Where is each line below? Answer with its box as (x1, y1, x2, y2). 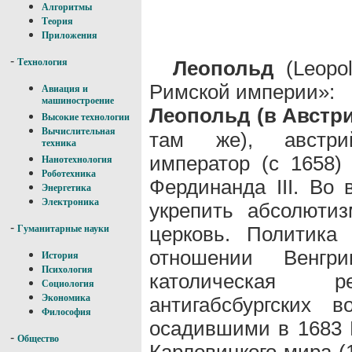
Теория (42, 16, 73, 27)
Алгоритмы (42, 2, 92, 13)
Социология (42, 278, 94, 289)
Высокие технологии (42, 112, 130, 123)
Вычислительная (42, 126, 115, 137)
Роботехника (42, 168, 96, 179)
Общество (17, 333, 59, 344)
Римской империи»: (149, 79, 335, 104)
